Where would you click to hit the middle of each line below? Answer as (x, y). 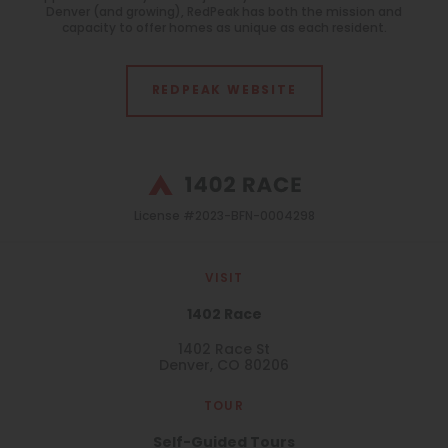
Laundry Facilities (110, 123)
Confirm (315, 241)
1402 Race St (224, 351)
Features (76, 56)
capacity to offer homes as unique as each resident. (224, 29)
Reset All (132, 241)
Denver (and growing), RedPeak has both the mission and (224, 13)
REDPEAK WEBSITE (224, 91)
